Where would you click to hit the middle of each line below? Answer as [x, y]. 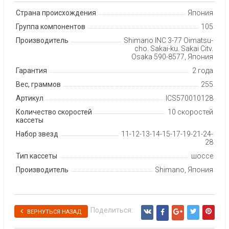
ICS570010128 [189, 98]
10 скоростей [190, 112]
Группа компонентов [51, 26]
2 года [203, 70]
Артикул [30, 98]
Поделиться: [112, 210]
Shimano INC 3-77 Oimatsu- [168, 40]
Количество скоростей [54, 112]
